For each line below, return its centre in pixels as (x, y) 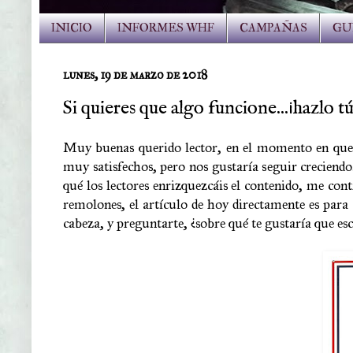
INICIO (72, 28)
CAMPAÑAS (273, 28)
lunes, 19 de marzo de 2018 (135, 74)
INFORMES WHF (166, 28)
